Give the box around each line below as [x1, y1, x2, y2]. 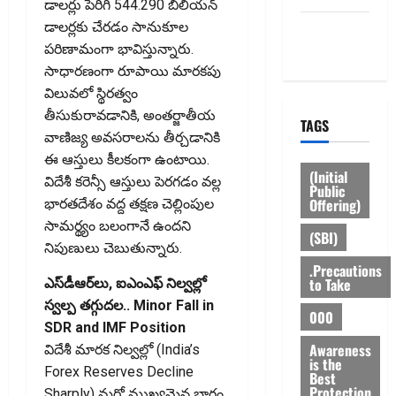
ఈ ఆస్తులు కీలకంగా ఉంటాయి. [44, 150, 209, 168]
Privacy [300, 19, 342, 40]
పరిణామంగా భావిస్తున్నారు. [44, 40, 194, 57]
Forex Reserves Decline [44, 362, 194, 380]
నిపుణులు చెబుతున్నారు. [44, 239, 182, 256]
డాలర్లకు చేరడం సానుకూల [44, 18, 188, 35]
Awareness [308, 339, 371, 361]
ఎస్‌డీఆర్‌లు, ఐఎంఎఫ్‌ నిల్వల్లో [44, 274, 206, 292]
